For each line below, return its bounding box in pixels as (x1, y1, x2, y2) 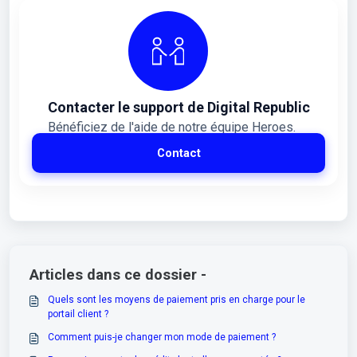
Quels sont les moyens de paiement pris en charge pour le (47, 293, 305, 305)
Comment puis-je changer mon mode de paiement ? (47, 331, 276, 343)
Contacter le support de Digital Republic (47, 98, 310, 116)
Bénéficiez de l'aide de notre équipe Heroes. (47, 119, 296, 135)
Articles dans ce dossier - (29, 265, 207, 284)
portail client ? (47, 308, 108, 320)
